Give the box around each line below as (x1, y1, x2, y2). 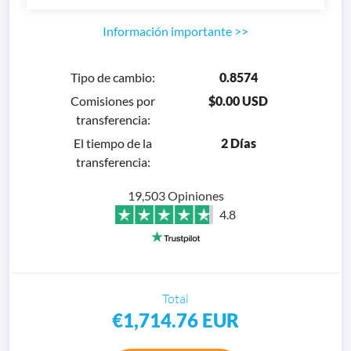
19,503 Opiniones (127, 187, 224, 203)
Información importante (103, 23, 232, 38)
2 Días (220, 135, 256, 150)
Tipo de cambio (71, 69, 152, 85)
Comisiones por (71, 92, 155, 108)
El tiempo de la (74, 135, 152, 150)
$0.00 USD (208, 92, 268, 108)
